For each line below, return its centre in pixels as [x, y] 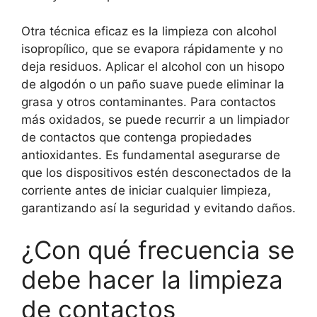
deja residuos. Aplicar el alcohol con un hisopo [153, 66]
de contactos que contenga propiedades [137, 137]
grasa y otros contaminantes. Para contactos [149, 102]
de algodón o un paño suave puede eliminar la [153, 84]
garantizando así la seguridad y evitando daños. [158, 208]
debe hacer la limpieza [152, 280]
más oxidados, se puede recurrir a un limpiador [155, 119]
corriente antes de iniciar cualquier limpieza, [146, 190]
